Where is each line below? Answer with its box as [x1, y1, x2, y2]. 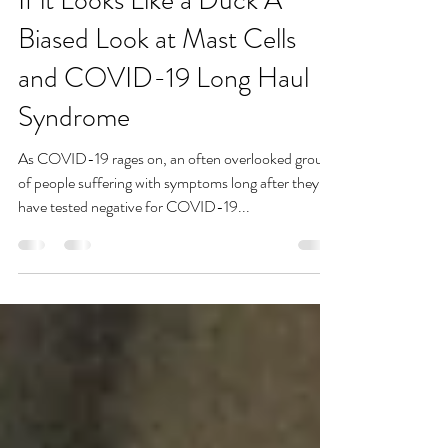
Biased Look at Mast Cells [18, 72, 296, 113]
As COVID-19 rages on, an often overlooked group [18, 200, 331, 224]
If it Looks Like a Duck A [18, 33, 282, 74]
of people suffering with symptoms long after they [18, 224, 319, 248]
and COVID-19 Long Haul [18, 111, 309, 152]
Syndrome [18, 150, 130, 191]
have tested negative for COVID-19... [18, 248, 250, 272]
